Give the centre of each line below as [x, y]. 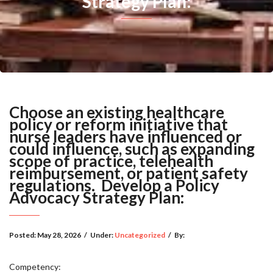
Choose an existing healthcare [117, 112]
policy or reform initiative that [119, 124]
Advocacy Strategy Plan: [97, 197]
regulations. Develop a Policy [114, 185]
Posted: [23, 235]
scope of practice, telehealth [111, 161]
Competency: [36, 267]
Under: [102, 235]
